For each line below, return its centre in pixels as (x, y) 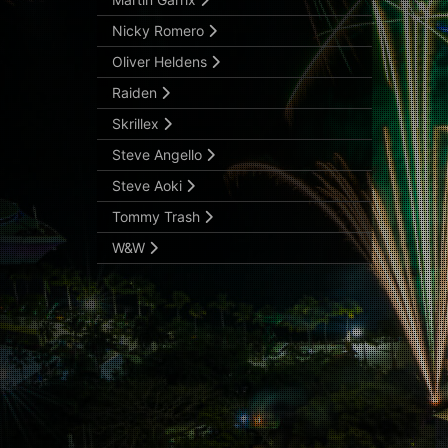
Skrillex (137, 123)
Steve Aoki (149, 185)
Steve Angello (159, 154)
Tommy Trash (158, 216)
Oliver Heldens (161, 61)
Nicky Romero (160, 30)
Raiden (136, 92)
